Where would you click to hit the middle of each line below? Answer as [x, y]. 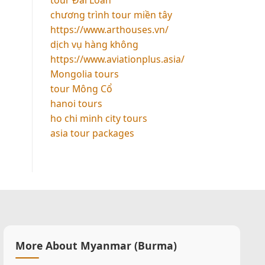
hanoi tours [76, 103]
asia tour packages [92, 133]
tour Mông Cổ [81, 88]
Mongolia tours [84, 74]
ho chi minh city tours [98, 118]
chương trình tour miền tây [111, 14]
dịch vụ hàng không [94, 44]
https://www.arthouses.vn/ [109, 29]
